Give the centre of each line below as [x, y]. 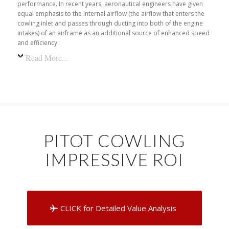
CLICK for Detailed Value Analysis [118, 208]
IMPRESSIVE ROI [114, 159]
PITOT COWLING [114, 140]
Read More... [47, 58]
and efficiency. [38, 43]
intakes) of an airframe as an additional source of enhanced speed [113, 33]
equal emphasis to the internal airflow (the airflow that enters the [111, 14]
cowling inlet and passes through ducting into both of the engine [110, 24]
